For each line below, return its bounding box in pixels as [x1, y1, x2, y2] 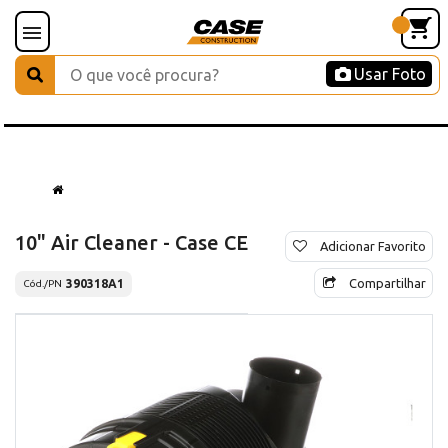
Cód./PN [23, 278, 62, 290]
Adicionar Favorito [320, 238, 426, 253]
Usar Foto [354, 65, 426, 83]
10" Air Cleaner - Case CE [15, 230, 248, 254]
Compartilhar [349, 275, 426, 290]
